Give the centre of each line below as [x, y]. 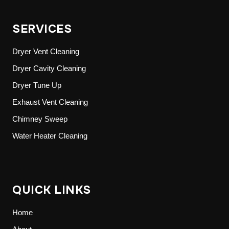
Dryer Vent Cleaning [46, 51]
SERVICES [42, 29]
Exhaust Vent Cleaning [50, 102]
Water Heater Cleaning [50, 136]
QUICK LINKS [52, 190]
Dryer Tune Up [37, 85]
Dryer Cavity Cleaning [49, 68]
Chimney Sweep [40, 119]
